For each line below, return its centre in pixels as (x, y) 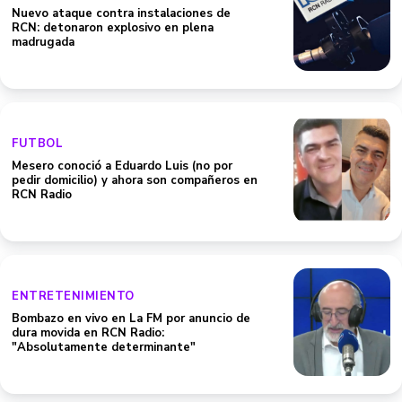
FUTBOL (37, 144)
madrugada (43, 42)
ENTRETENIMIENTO (73, 296)
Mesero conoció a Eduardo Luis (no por (122, 166)
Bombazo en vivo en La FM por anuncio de (131, 319)
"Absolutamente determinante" (104, 347)
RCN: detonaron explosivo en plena (113, 28)
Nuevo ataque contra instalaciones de (121, 13)
